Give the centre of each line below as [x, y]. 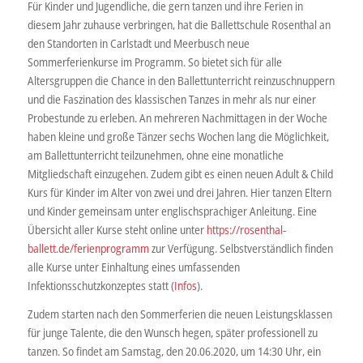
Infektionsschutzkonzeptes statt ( [100, 285]
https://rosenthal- [246, 229]
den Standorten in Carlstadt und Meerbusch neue [138, 43]
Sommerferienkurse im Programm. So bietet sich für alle [154, 62]
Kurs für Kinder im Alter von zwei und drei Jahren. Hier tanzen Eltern [179, 192]
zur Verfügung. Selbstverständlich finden [241, 248]
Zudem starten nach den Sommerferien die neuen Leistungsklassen [179, 314]
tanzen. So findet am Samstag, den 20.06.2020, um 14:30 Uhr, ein [174, 351]
